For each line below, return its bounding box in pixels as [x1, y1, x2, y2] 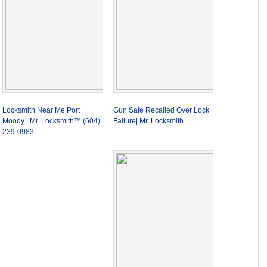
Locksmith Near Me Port [2, 105, 80, 114]
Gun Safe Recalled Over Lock [113, 105, 209, 114]
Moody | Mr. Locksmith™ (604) [2, 116, 100, 125]
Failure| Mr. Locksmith [113, 116, 184, 125]
